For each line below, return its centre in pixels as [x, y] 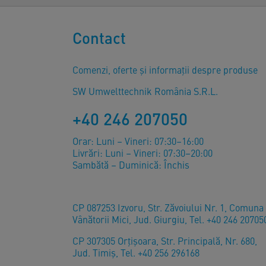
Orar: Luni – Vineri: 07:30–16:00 [138, 141]
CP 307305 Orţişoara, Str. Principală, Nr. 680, [165, 240]
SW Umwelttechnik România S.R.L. [145, 91]
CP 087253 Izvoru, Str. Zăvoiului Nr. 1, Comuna [168, 207]
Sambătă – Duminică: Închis [131, 164]
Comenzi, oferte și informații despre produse [165, 69]
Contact [99, 37]
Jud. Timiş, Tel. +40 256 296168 [136, 252]
